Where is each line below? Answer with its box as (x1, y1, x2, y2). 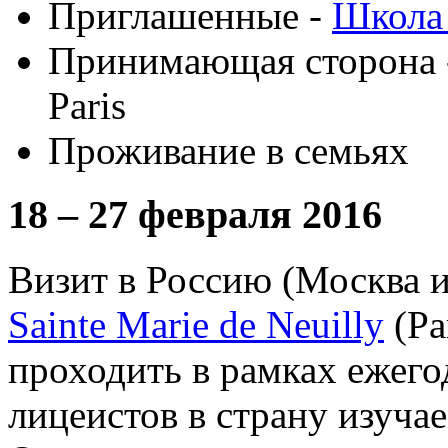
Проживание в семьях (48, 128, 409, 172)
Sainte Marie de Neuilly (8, 303, 384, 347)
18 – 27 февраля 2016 (8, 192, 382, 238)
